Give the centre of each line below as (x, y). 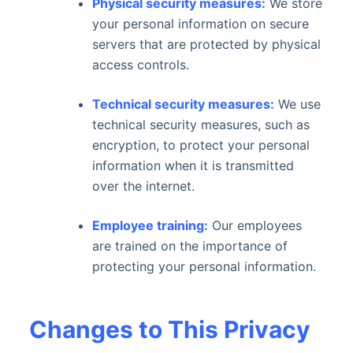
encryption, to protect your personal (201, 145)
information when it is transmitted (193, 165)
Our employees (256, 225)
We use (297, 104)
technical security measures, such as (201, 124)
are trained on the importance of (190, 246)
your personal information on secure (200, 24)
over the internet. (143, 186)
